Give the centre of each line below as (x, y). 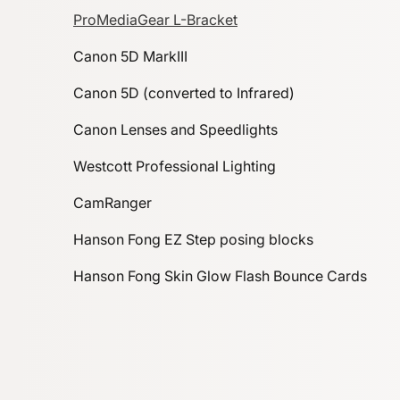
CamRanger (112, 203)
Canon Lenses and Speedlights (175, 129)
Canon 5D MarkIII (130, 56)
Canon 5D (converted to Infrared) (184, 93)
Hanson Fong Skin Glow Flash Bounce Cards (220, 276)
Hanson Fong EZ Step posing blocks (193, 239)
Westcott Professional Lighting (175, 166)
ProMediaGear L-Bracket (155, 20)
